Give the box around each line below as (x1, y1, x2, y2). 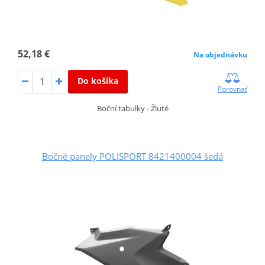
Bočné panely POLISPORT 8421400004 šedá (42, 150, 223, 163)
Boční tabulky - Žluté (96, 103, 169, 114)
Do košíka (77, 75, 118, 87)
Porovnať (218, 84, 248, 95)
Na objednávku (193, 50, 248, 60)
